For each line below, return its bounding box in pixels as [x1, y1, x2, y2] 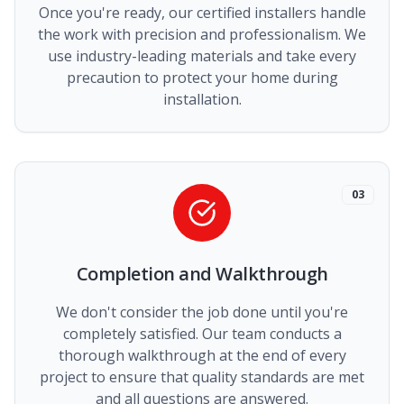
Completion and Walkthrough [76, 262, 328, 286]
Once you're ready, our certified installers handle [38, 3, 366, 23]
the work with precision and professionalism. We [38, 24, 366, 44]
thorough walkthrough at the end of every [58, 345, 346, 365]
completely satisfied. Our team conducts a [62, 324, 342, 344]
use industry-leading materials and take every [48, 46, 356, 66]
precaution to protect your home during [66, 68, 338, 87]
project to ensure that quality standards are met [40, 367, 364, 387]
